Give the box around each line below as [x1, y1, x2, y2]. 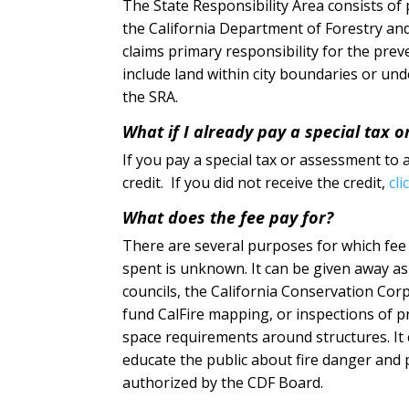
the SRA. [122, 86, 179, 107]
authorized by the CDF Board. [122, 372, 324, 393]
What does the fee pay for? [122, 205, 334, 228]
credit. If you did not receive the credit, [122, 172, 390, 193]
